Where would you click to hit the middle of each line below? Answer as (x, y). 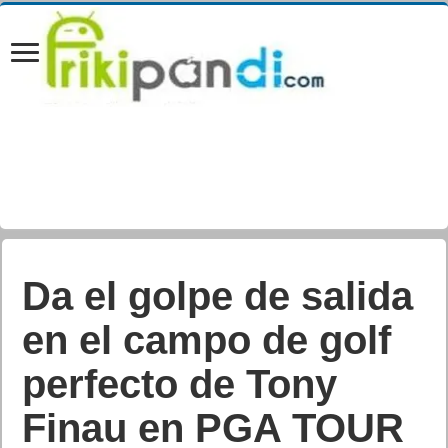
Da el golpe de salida (218, 296)
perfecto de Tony (180, 384)
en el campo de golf (207, 340)
